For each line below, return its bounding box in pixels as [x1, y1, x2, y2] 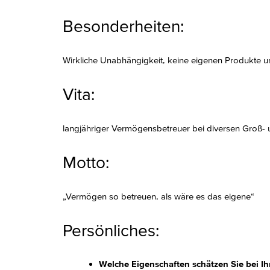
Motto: [63, 152, 109, 172]
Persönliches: [63, 221, 159, 240]
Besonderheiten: [63, 16, 184, 36]
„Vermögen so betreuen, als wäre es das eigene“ [63, 191, 254, 201]
